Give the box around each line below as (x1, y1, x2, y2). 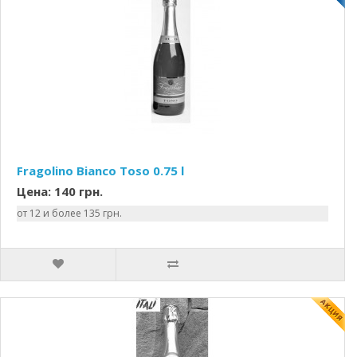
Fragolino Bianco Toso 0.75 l (17, 163, 184, 178)
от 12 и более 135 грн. (17, 206, 122, 220)
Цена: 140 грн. (17, 183, 103, 199)
